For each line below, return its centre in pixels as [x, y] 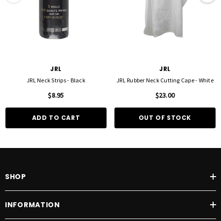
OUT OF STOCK [165, 118]
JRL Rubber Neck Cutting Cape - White [165, 80]
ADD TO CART [56, 118]
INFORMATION [33, 205]
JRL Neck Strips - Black [56, 80]
